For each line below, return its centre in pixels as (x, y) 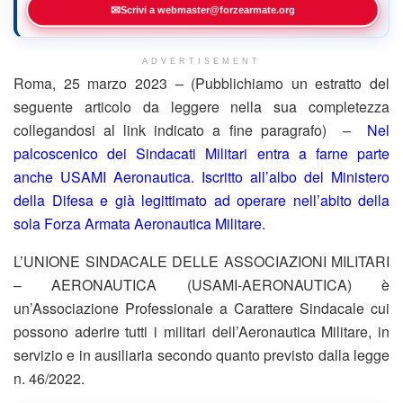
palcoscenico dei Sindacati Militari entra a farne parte (201, 153)
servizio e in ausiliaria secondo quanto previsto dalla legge (201, 354)
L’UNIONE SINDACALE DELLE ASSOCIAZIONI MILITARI (201, 261)
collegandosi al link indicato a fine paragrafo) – (190, 130)
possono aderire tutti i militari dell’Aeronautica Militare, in (201, 331)
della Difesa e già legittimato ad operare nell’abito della (201, 200)
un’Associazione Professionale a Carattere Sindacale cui (201, 308)
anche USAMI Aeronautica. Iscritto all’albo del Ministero (201, 176)
